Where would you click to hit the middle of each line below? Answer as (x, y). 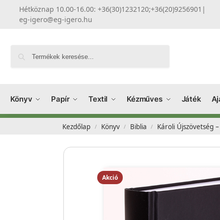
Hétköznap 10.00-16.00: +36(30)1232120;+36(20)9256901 (111, 9)
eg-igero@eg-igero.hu (56, 19)
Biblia (138, 127)
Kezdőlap (77, 127)
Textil (98, 99)
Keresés (155, 49)
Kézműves (145, 99)
